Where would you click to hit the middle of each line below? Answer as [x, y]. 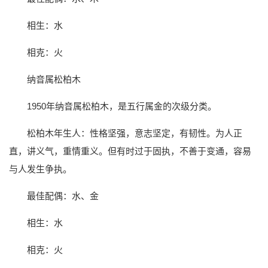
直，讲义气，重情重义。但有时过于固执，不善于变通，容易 [130, 151]
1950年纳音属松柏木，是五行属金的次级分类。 [122, 106]
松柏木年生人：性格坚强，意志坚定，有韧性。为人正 [135, 133]
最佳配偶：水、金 [63, 196]
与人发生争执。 [40, 169]
